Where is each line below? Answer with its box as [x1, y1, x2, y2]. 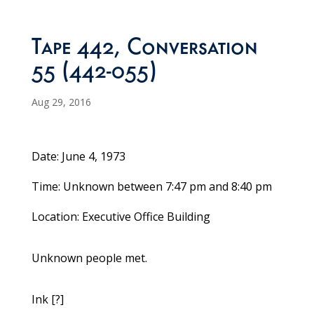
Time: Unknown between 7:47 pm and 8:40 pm [31, 179, 272, 195]
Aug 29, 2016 [31, 95, 91, 109]
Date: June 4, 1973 [31, 149, 125, 165]
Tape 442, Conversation [31, 38, 258, 62]
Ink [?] [31, 292, 64, 308]
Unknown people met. [31, 250, 147, 266]
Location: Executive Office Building [31, 209, 210, 225]
